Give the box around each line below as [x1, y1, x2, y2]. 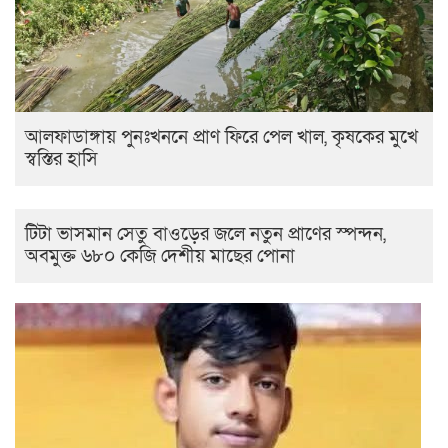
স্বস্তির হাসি [25, 147, 98, 173]
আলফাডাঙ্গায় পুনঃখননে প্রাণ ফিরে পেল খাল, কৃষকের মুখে [25, 125, 418, 151]
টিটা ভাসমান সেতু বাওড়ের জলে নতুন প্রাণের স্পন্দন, [25, 222, 386, 248]
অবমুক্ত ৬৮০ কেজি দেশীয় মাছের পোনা [25, 244, 295, 270]
